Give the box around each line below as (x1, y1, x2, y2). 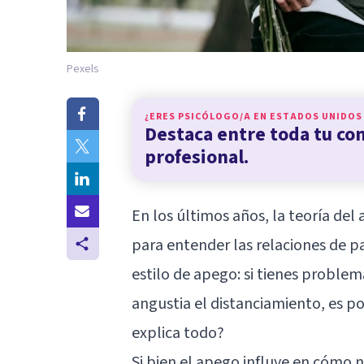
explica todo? (132, 321, 224, 344)
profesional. (145, 142, 249, 171)
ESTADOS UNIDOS (270, 109, 362, 123)
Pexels (67, 60, 99, 77)
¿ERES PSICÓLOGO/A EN (145, 109, 270, 123)
